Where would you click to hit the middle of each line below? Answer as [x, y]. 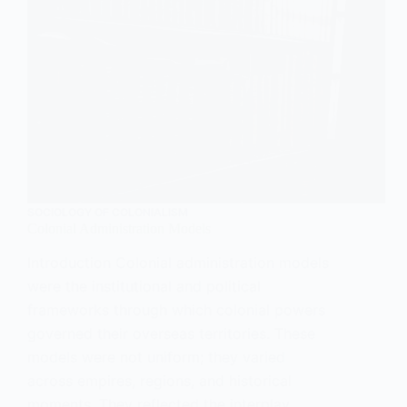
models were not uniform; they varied [156, 357]
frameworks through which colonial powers [176, 310]
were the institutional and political [144, 287]
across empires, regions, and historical [159, 381]
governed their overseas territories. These [171, 334]
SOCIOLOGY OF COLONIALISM [108, 213]
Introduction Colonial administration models [178, 263]
